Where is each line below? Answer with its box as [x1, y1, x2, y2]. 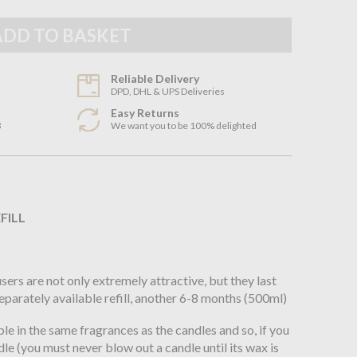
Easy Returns [111, 106, 180, 120]
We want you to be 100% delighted [111, 120, 257, 132]
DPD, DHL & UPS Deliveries [111, 85, 226, 98]
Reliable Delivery [111, 72, 200, 86]
